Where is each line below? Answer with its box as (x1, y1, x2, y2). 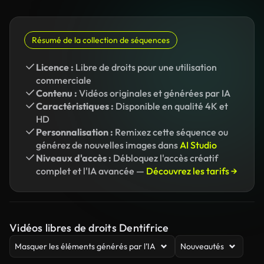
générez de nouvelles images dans (36, 139, 180, 151)
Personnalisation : (36, 126, 113, 138)
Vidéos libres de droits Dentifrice (9, 221, 169, 235)
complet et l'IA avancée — (36, 165, 146, 177)
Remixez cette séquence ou (113, 126, 228, 138)
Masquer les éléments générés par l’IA (15, 241, 156, 252)
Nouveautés (180, 241, 224, 252)
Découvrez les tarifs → (146, 165, 237, 177)
